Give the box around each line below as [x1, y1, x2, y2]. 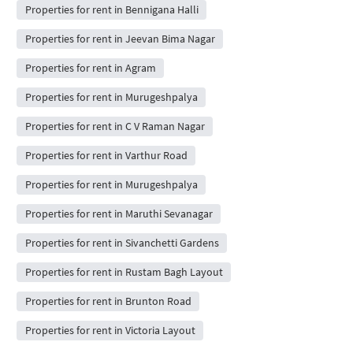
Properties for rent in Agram [24, 61, 156, 75]
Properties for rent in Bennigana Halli [24, 2, 199, 17]
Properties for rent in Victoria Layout [24, 323, 195, 337]
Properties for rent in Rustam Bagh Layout [24, 265, 223, 279]
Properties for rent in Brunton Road [24, 294, 191, 308]
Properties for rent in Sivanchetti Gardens [24, 236, 219, 250]
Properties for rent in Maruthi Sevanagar [24, 206, 213, 221]
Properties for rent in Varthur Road [24, 148, 188, 162]
